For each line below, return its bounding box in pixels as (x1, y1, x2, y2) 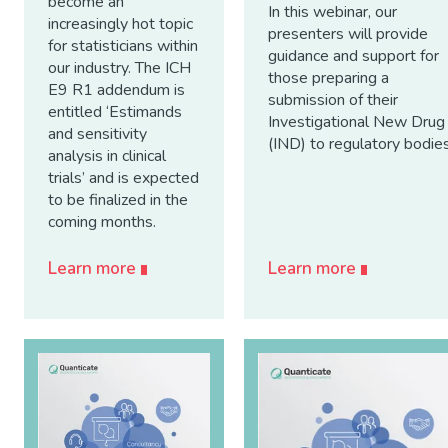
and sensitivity (48, 122, 147, 145)
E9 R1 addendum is (48, 78, 185, 101)
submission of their (268, 89, 398, 112)
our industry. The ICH (48, 56, 191, 79)
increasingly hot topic (48, 12, 193, 35)
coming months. (48, 210, 156, 233)
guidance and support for (268, 45, 439, 68)
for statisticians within (48, 34, 198, 57)
